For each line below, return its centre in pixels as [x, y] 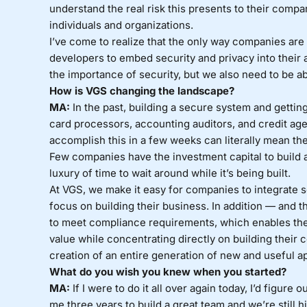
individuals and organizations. [121, 25]
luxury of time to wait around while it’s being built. [170, 173]
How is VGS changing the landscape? [142, 91]
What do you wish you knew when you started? [169, 272]
